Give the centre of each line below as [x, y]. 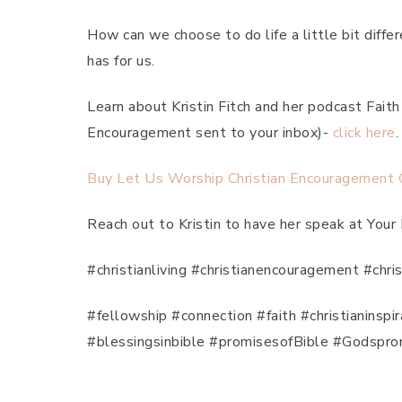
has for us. [121, 61]
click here [364, 133]
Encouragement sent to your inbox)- [210, 133]
